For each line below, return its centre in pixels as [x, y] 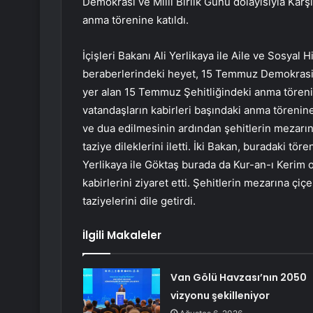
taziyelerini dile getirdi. [139, 201]
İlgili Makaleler [122, 235]
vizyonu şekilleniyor [220, 296]
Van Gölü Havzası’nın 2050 [238, 278]
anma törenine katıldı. [136, 20]
